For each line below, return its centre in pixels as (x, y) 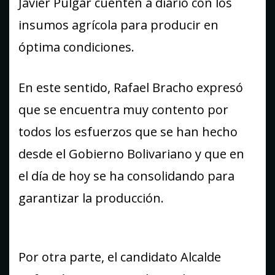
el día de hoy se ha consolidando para (126, 176)
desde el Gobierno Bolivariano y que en (131, 154)
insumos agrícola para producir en (118, 25)
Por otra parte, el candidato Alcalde (120, 257)
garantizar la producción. (91, 198)
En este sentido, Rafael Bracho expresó (131, 88)
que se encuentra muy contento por (123, 110)
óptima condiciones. (76, 47)
